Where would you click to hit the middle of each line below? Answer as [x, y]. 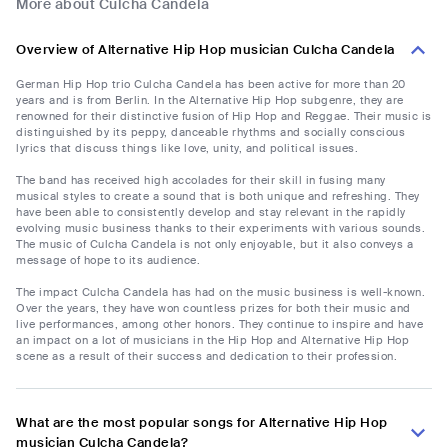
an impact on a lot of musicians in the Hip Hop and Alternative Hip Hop [212, 340]
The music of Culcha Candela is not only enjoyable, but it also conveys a [214, 244]
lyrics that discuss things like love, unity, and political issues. [187, 148]
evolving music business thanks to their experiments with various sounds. [220, 228]
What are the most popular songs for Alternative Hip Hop [202, 423]
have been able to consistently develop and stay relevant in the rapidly [211, 212]
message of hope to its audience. [108, 260]
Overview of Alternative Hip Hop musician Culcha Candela [205, 50]
